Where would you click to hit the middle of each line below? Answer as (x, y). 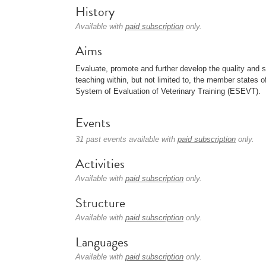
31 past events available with (126, 139)
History (95, 12)
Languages (102, 242)
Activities (100, 164)
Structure (100, 203)
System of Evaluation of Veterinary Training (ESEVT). (168, 91)
